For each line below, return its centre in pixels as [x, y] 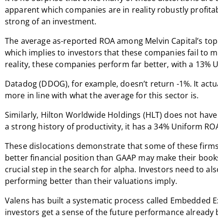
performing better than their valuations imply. [91, 181]
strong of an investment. [51, 21]
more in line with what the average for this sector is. [102, 95]
